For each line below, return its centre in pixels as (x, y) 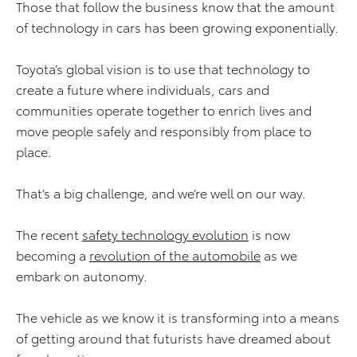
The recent (49, 234)
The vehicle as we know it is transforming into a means (178, 317)
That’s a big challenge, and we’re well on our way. (161, 193)
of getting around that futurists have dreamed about (173, 338)
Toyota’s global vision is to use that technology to (163, 69)
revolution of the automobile (175, 255)
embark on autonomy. (82, 276)
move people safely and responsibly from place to (164, 131)
